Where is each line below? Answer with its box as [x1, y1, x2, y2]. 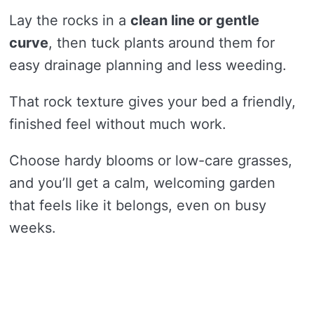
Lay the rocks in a [9, 11, 130, 29]
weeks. [9, 219, 56, 236]
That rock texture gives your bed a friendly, [9, 93, 296, 110]
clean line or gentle [130, 11, 259, 29]
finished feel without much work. [9, 115, 226, 132]
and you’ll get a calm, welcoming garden [9, 174, 275, 191]
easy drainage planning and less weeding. [9, 56, 287, 74]
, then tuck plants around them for [48, 34, 275, 51]
